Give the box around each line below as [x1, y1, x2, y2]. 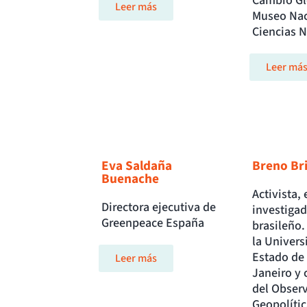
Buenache [101, 169, 159, 189]
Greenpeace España [101, 214, 204, 232]
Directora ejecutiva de [101, 199, 216, 217]
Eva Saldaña [101, 156, 172, 176]
